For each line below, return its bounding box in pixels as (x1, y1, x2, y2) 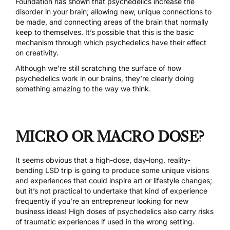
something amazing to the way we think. (15, 84, 151, 93)
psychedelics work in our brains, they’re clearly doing (15, 74, 194, 83)
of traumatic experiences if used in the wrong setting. (15, 217, 195, 226)
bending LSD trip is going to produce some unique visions (15, 166, 209, 175)
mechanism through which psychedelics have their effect (15, 38, 206, 47)
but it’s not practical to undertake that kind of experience (15, 186, 207, 196)
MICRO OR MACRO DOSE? (15, 127, 204, 145)
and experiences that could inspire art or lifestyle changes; (15, 176, 212, 185)
